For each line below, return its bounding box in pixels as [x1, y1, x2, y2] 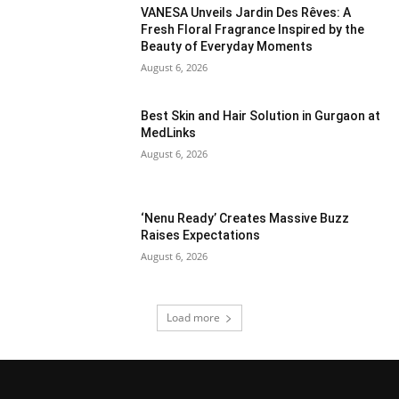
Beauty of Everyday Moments [141, 39, 313, 54]
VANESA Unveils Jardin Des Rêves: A [141, 5, 352, 20]
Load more [167, 310, 220, 326]
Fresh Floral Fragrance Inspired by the [141, 22, 365, 37]
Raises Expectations [141, 228, 261, 243]
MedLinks [141, 125, 197, 140]
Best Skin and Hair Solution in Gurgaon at [141, 108, 381, 123]
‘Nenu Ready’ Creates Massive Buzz [141, 211, 350, 226]
